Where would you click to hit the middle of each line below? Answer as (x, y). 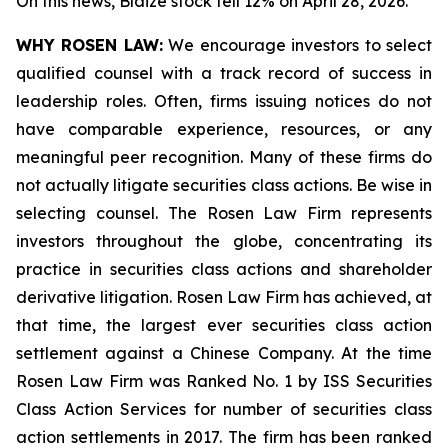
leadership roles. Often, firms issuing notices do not (224, 101)
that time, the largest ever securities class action (224, 325)
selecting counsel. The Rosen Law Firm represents (224, 213)
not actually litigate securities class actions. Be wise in (224, 185)
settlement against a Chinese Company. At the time (224, 353)
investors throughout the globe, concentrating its (224, 241)
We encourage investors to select (297, 45)
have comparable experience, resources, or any (224, 129)
